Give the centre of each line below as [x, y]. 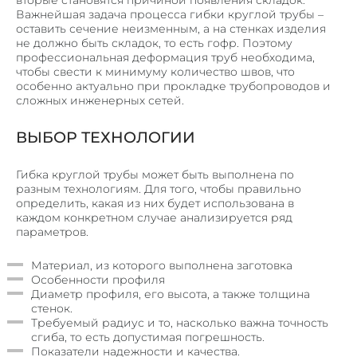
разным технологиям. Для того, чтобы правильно [159, 189]
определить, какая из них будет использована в [155, 204]
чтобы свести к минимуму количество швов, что [155, 72]
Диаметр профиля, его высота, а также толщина [171, 294]
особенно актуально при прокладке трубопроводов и [173, 86]
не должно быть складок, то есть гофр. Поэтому [154, 43]
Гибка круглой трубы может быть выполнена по [155, 175]
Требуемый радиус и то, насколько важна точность [180, 323]
